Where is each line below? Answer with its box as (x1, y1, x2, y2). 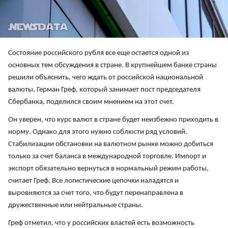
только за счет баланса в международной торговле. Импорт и (8, 152, 206, 160)
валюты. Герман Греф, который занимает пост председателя (8, 85, 201, 94)
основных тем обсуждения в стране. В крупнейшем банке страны (8, 61, 217, 69)
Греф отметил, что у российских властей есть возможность (8, 219, 194, 227)
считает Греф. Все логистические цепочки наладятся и (8, 177, 179, 185)
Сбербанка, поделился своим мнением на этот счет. (8, 98, 174, 106)
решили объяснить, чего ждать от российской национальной (8, 73, 203, 81)
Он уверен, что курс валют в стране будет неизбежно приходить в (8, 116, 218, 124)
